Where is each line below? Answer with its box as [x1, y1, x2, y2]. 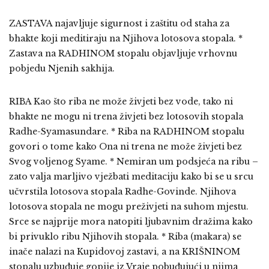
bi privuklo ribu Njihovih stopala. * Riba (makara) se [9, 231, 241, 243]
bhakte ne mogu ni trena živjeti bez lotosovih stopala [9, 111, 243, 122]
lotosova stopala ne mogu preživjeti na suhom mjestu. [9, 201, 249, 213]
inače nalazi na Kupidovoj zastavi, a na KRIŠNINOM [9, 246, 240, 258]
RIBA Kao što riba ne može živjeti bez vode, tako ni [9, 96, 233, 107]
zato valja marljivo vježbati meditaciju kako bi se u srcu [9, 171, 253, 183]
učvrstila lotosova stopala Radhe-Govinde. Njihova [9, 186, 236, 198]
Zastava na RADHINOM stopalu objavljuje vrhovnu [9, 48, 237, 59]
